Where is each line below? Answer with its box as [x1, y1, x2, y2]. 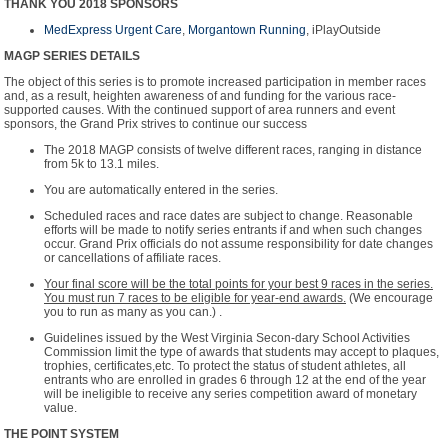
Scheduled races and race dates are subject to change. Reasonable [44, 209, 413, 223]
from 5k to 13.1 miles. [44, 157, 159, 171]
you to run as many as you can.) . [44, 305, 222, 319]
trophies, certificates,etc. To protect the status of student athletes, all [44, 359, 406, 373]
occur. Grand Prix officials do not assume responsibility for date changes [44, 237, 433, 251]
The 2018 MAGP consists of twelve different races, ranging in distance [44, 143, 422, 157]
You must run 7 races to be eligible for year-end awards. [44, 291, 346, 305]
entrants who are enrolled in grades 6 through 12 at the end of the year [44, 373, 426, 387]
